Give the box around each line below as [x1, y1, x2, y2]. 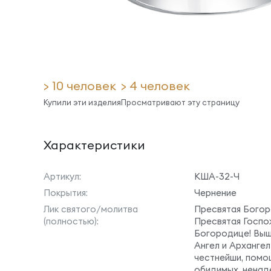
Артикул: [44, 171, 81, 182]
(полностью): [44, 215, 99, 227]
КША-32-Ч [194, 171, 240, 182]
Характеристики [44, 137, 145, 152]
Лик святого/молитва [44, 203, 138, 215]
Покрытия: [44, 187, 88, 198]
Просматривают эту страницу [121, 97, 240, 107]
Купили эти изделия [44, 97, 121, 107]
